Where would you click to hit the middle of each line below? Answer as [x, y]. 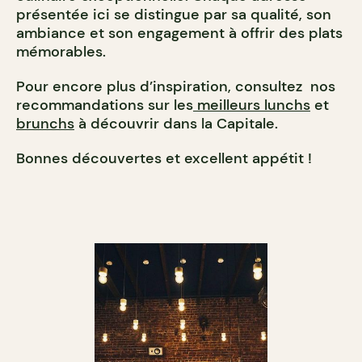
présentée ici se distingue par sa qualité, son [174, 14]
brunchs [45, 123]
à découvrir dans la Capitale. [176, 123]
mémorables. [61, 51]
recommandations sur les [105, 105]
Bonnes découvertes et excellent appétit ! [164, 158]
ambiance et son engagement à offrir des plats [179, 33]
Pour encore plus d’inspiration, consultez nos [176, 86]
